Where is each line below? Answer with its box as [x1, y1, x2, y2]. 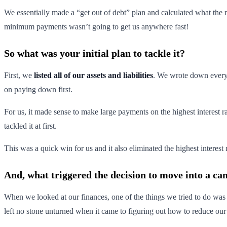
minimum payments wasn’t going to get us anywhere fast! [4, 22, 188, 31]
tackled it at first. [4, 121, 57, 130]
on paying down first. [4, 85, 72, 94]
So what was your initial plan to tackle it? [4, 47, 185, 59]
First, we [4, 70, 34, 80]
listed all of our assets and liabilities [34, 70, 153, 80]
